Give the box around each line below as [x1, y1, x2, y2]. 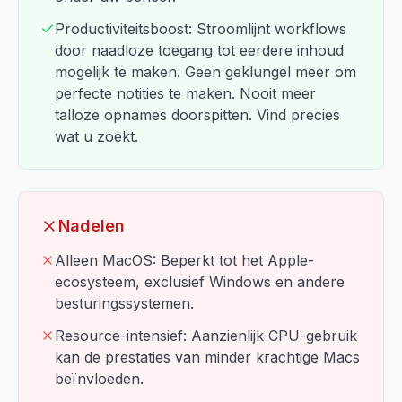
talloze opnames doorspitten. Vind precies [55, 106, 340, 124]
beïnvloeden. [55, 370, 144, 388]
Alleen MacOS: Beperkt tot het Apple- [55, 251, 314, 269]
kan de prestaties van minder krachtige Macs [55, 348, 360, 366]
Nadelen [58, 216, 125, 235]
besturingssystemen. [55, 294, 194, 312]
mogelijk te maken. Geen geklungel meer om [55, 63, 356, 81]
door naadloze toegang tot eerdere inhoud [55, 41, 344, 59]
